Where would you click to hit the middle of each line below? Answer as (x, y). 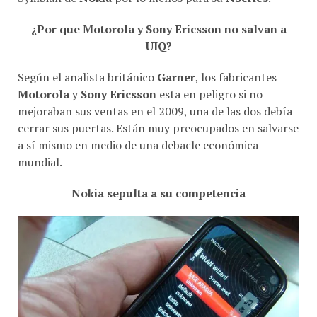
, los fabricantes (236, 72)
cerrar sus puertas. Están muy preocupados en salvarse (158, 123)
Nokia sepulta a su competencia (158, 188)
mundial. (40, 157)
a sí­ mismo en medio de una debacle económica (138, 140)
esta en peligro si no (209, 89)
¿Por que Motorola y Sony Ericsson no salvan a (158, 24)
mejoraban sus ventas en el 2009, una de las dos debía (155, 106)
